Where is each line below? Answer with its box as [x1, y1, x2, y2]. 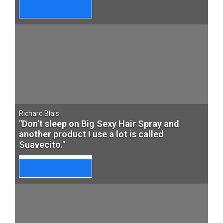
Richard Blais [19, 110, 59, 117]
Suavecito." [19, 139, 65, 150]
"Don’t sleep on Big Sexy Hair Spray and [19, 118, 179, 129]
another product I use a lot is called [19, 129, 164, 139]
